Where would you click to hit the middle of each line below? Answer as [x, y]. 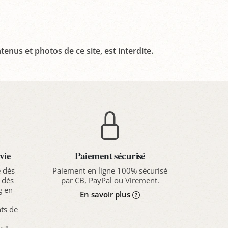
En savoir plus [105, 194]
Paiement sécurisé [110, 155]
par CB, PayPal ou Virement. [110, 180]
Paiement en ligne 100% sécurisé [110, 170]
